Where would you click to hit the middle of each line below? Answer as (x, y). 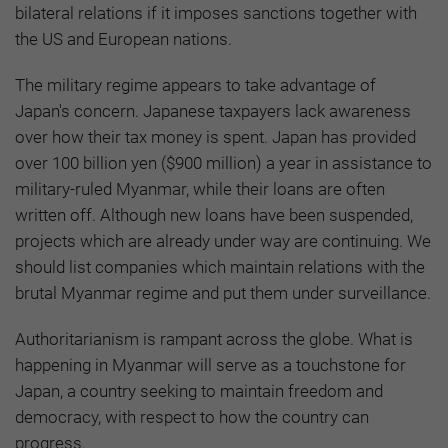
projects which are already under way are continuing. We (223, 240)
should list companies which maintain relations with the (220, 266)
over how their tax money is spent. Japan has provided (215, 136)
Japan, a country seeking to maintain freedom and (199, 390)
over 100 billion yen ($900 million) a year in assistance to (223, 162)
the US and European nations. (123, 38)
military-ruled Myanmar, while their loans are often (200, 188)
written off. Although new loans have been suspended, (214, 214)
